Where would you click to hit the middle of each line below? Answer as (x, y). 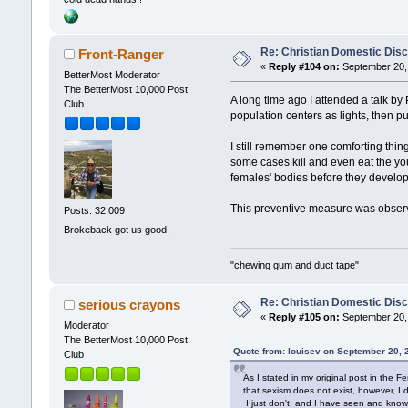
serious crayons (130, 304)
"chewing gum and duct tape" (295, 265)
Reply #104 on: (304, 67)
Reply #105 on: (304, 316)
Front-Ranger (122, 55)
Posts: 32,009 (94, 210)
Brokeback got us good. (116, 230)
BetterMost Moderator (112, 75)
